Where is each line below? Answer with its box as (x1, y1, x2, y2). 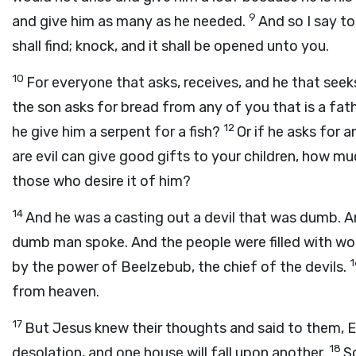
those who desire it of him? (12, 172, 191, 190)
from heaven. (12, 283, 99, 300)
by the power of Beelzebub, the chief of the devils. (12, 258, 350, 276)
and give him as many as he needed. (12, 13, 249, 30)
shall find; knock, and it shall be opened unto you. (12, 37, 329, 55)
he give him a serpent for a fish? (12, 123, 223, 141)
